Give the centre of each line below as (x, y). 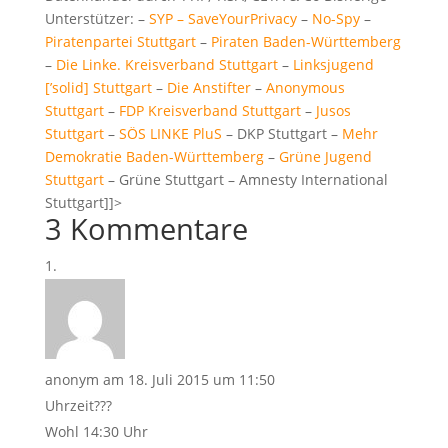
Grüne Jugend (325, 156)
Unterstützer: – (96, 18)
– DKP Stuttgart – (281, 133)
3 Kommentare (146, 228)
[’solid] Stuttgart (98, 87)
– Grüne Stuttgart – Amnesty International (245, 179)
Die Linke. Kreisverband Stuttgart (166, 64)
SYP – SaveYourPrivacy (222, 18)
